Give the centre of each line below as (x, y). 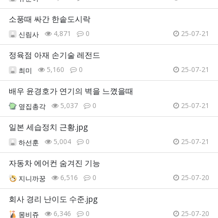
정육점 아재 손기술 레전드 (54, 55)
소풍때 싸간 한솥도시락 (50, 19)
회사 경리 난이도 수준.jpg (53, 199)
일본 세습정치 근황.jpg (48, 127)
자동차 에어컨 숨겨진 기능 (54, 163)
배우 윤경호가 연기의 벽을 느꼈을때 (71, 91)
